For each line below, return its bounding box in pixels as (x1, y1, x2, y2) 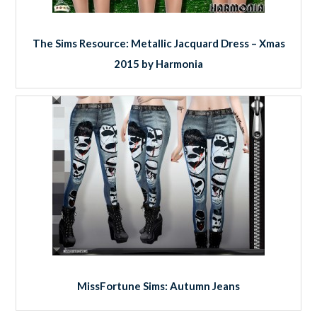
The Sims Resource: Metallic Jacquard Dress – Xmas (32, 36, 285, 50)
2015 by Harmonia (114, 57, 203, 70)
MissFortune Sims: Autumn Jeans (77, 279, 240, 292)
